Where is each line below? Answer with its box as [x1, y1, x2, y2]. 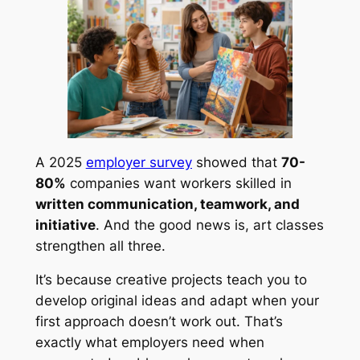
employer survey [85, 153, 192, 170]
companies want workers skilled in [65, 174, 292, 191]
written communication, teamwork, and [35, 195, 300, 212]
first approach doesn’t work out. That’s [35, 313, 283, 330]
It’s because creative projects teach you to [35, 272, 307, 288]
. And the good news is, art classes [95, 216, 324, 233]
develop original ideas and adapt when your [35, 292, 319, 309]
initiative [35, 216, 96, 233]
